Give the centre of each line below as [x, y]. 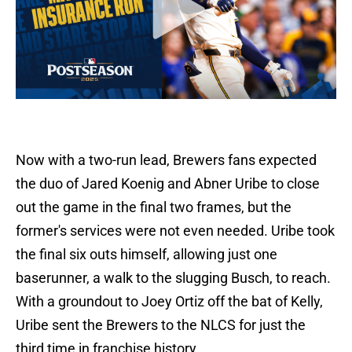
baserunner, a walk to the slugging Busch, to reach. [173, 278]
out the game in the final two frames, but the [154, 207]
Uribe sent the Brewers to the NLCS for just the [161, 325]
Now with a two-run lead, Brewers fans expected [166, 160]
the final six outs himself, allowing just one [147, 255]
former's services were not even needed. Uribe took [175, 231]
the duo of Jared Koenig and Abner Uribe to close [168, 184]
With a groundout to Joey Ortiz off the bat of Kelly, [169, 302]
